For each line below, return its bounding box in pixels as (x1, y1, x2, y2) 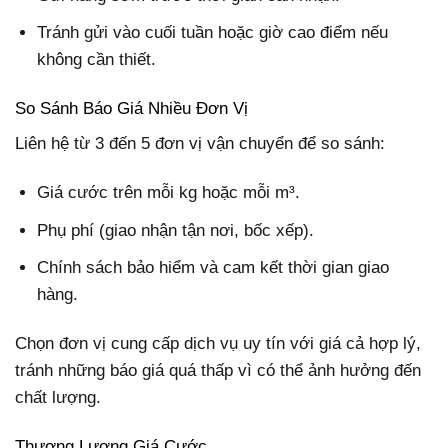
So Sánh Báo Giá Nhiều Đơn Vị (15, 98, 248, 118)
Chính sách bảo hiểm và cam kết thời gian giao (37, 257, 390, 277)
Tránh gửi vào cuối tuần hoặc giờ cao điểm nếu (37, 22, 389, 42)
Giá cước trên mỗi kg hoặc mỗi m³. (37, 183, 301, 203)
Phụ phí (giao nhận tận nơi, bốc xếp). (37, 220, 315, 240)
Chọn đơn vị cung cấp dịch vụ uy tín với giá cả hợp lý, (15, 333, 421, 353)
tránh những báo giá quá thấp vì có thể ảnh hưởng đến (15, 360, 421, 380)
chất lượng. (15, 387, 101, 407)
